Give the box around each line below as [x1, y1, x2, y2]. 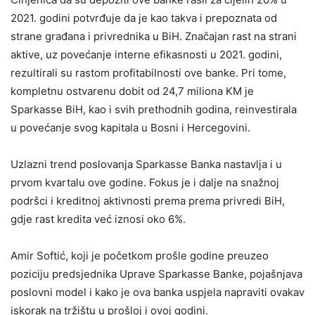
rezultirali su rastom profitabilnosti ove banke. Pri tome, [11, 65, 286, 79]
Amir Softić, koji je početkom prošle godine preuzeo [11, 248, 269, 262]
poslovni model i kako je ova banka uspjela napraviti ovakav [11, 285, 304, 299]
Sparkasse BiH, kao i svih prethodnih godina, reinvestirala [11, 102, 297, 116]
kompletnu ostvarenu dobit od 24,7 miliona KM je [11, 84, 254, 98]
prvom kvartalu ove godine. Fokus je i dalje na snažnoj [11, 175, 279, 189]
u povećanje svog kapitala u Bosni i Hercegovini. [11, 120, 250, 134]
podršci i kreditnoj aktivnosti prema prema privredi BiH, [11, 193, 285, 207]
